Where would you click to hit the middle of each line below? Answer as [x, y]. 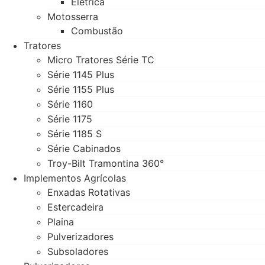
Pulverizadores [80, 237]
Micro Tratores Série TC [101, 60]
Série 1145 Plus [81, 75]
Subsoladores [78, 251]
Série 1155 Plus [81, 89]
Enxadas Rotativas [89, 192]
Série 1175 [70, 119]
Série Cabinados [84, 148]
